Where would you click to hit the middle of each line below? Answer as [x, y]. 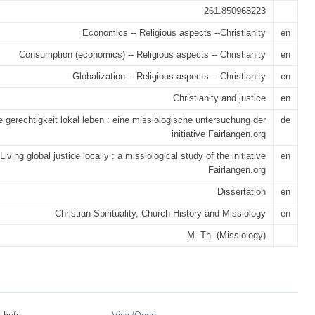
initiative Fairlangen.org [219, 134]
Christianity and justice [219, 98]
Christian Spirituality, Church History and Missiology [160, 213]
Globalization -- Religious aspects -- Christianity [169, 76]
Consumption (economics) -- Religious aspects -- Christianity [142, 54]
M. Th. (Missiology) [226, 235]
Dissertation [242, 192]
